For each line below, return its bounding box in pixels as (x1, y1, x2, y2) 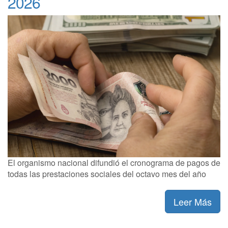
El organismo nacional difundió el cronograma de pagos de (8, 156, 220, 168)
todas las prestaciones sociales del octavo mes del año (8, 167, 206, 180)
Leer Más (174, 194, 212, 208)
